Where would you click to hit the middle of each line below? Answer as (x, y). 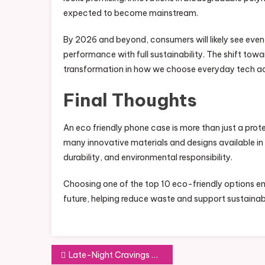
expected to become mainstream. (131, 13)
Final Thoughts (130, 100)
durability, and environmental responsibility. (148, 157)
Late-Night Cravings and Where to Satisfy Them (110, 255)
